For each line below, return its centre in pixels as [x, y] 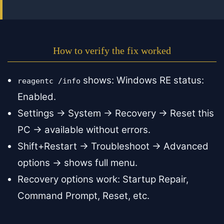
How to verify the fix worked [112, 51]
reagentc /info [49, 81]
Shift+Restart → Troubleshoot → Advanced [113, 146]
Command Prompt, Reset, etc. [83, 196]
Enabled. [37, 97]
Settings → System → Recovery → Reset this [116, 113]
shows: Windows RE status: [142, 80]
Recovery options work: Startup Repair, [103, 179]
